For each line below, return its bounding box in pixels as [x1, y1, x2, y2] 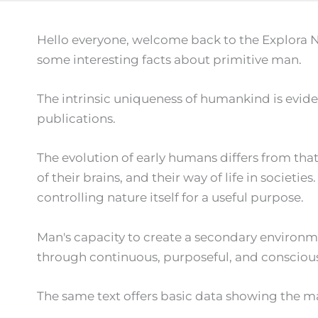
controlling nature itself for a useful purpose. [37, 190, 304, 205]
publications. [37, 111, 116, 126]
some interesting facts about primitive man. [37, 53, 302, 67]
